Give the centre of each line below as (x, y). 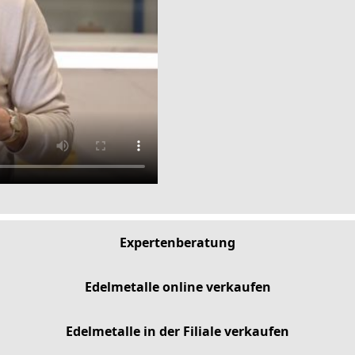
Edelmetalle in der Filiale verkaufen (177, 331)
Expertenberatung (177, 242)
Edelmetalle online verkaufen (177, 287)
